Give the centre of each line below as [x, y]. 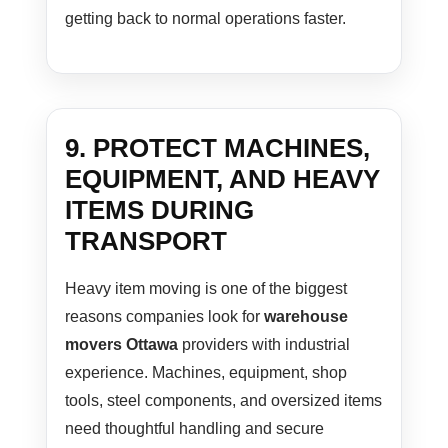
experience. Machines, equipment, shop [206, 373]
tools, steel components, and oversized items [224, 401]
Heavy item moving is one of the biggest [206, 289]
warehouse [306, 317]
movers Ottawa [122, 345]
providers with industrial [264, 345]
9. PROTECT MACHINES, [218, 148]
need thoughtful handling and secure [195, 429]
